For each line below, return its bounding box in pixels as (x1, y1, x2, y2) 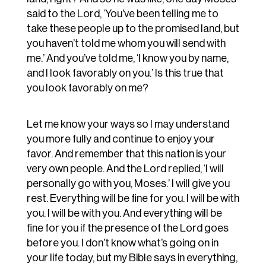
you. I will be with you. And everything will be (26, 208, 222, 219)
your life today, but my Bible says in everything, (26, 252, 237, 264)
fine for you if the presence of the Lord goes (26, 223, 229, 234)
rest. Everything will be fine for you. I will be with (26, 193, 239, 204)
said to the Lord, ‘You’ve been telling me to (26, 8, 218, 20)
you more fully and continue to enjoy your (26, 134, 215, 145)
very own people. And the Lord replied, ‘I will (26, 163, 224, 175)
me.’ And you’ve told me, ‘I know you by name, (26, 53, 229, 64)
